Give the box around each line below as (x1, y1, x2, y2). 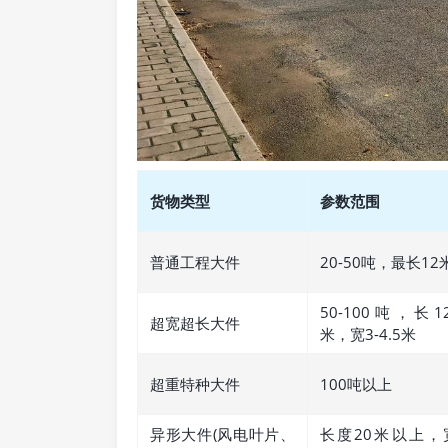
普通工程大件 (150, 252, 240, 273)
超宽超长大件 (150, 313, 240, 334)
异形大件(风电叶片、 (150, 424, 295, 445)
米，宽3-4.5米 (320, 324, 416, 345)
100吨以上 (320, 374, 392, 395)
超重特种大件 (150, 374, 240, 395)
